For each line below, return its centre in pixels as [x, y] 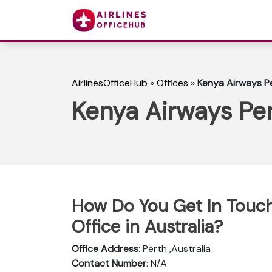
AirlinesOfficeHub [110, 83]
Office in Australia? [147, 226]
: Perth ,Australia [175, 248]
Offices [172, 83]
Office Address [105, 248]
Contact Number [109, 263]
